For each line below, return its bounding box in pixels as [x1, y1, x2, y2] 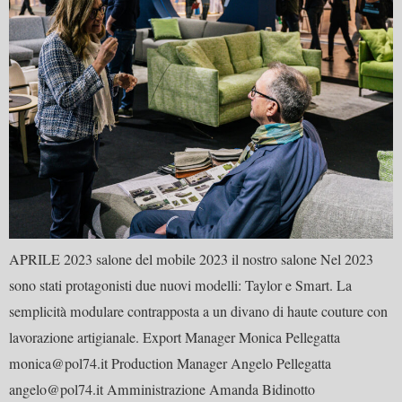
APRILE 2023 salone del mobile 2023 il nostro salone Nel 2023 [9, 249, 373, 270]
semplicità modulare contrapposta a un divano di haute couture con [9, 301, 388, 322]
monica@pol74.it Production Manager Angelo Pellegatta [9, 354, 331, 374]
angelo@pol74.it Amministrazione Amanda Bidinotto [9, 380, 315, 400]
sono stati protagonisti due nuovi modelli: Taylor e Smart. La [9, 275, 352, 296]
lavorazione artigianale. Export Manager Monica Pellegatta [9, 328, 340, 348]
